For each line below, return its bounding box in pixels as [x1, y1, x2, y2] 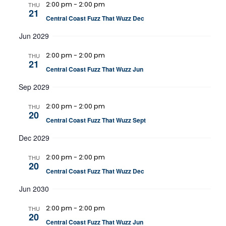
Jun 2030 [19, 184, 49, 194]
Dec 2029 [18, 133, 49, 143]
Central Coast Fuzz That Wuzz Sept [46, 116, 146, 125]
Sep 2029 [18, 82, 49, 92]
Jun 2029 [19, 31, 49, 41]
